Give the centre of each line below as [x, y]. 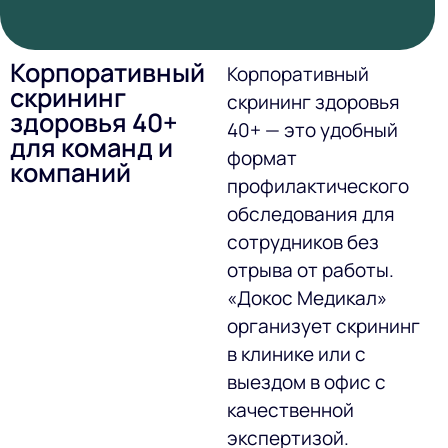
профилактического [318, 185]
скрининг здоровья [314, 101]
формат [262, 157]
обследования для [311, 213]
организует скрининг [324, 325]
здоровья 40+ [94, 122]
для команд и [91, 147]
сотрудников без [303, 241]
